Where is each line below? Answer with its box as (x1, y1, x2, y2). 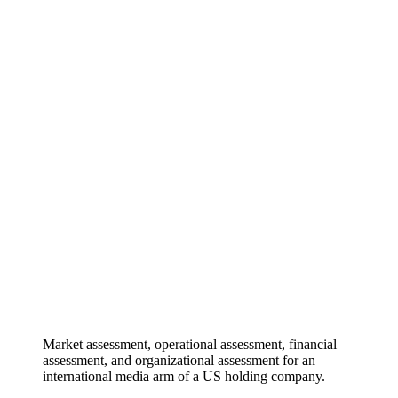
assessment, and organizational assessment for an (43, 352, 315, 368)
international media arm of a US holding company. (43, 368, 325, 384)
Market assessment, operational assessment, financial (43, 336, 337, 352)
